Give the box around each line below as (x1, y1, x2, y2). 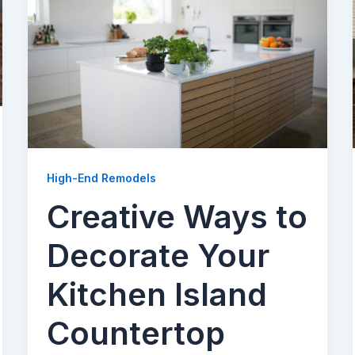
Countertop (46, 314, 225, 353)
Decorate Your (46, 236, 269, 276)
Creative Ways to (46, 197, 307, 237)
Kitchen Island (46, 275, 267, 315)
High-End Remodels (46, 170, 156, 185)
